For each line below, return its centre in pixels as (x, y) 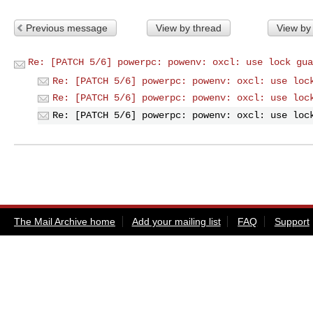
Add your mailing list (176, 221)
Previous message (67, 28)
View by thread (188, 28)
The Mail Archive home (65, 221)
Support (292, 221)
